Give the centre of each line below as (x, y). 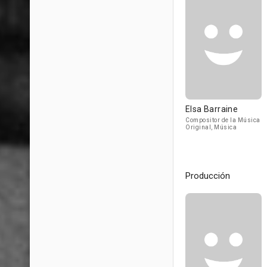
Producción (208, 176)
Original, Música (211, 127)
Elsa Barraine (212, 109)
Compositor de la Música (223, 120)
